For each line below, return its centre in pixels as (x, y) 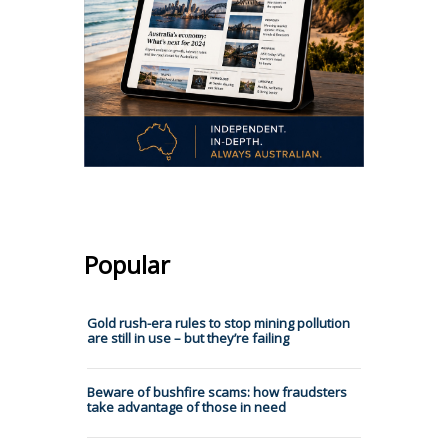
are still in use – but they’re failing (188, 337)
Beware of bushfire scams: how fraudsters (217, 391)
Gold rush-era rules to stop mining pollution (218, 322)
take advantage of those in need (186, 406)
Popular (127, 264)
